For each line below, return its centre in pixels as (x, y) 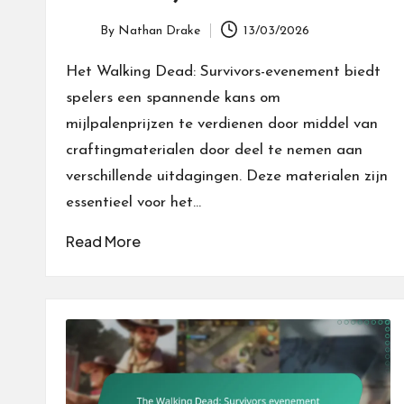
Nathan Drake (159, 31)
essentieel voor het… (133, 203)
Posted (85, 41)
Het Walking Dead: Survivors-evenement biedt (223, 72)
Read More (103, 242)
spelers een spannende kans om (173, 98)
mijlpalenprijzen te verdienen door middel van (222, 124)
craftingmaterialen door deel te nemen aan (214, 151)
